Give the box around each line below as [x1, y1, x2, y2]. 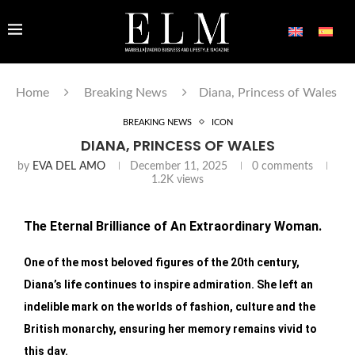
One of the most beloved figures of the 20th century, [24, 255, 300, 269]
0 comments [252, 160, 313, 172]
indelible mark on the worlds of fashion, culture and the [24, 300, 315, 313]
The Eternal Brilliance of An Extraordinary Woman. [24, 218, 322, 234]
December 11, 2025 [130, 160, 227, 172]
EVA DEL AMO [32, 160, 105, 172]
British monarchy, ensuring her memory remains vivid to [24, 322, 317, 335]
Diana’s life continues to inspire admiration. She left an [24, 277, 313, 291]
